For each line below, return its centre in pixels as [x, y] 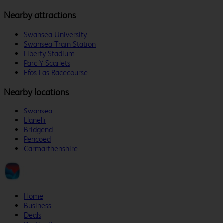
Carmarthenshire [51, 149]
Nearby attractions [40, 15]
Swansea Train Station [60, 44]
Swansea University [55, 34]
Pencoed [37, 139]
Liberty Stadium [49, 53]
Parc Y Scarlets [47, 63]
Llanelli [35, 120]
